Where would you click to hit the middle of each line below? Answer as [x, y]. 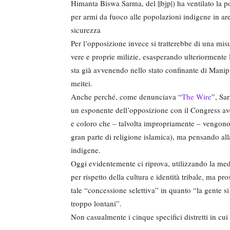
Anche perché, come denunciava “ [126, 96]
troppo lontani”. [96, 203]
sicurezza [86, 30]
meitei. [82, 83]
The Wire [197, 96]
